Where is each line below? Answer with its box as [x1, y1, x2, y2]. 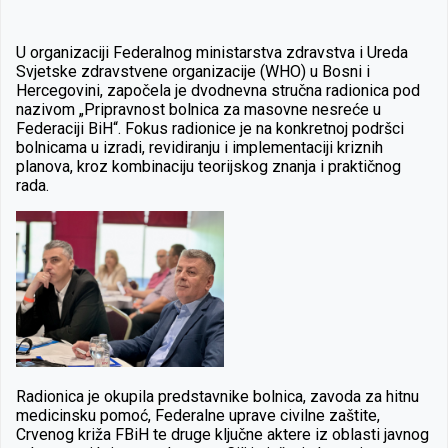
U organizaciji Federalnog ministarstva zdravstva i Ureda [16, 42, 408, 62]
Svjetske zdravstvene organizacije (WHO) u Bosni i [16, 61, 370, 81]
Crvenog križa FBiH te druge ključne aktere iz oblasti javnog [16, 424, 429, 444]
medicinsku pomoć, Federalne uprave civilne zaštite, [16, 405, 380, 425]
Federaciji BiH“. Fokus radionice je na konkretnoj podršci [16, 118, 404, 138]
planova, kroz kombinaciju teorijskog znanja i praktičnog [16, 156, 401, 176]
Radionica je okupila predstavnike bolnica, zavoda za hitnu [16, 386, 419, 406]
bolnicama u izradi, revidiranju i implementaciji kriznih [16, 137, 383, 157]
